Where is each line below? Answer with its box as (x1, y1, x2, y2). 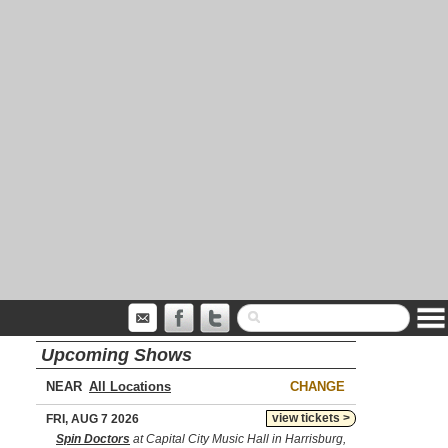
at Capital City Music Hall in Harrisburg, (130, 432, 346, 446)
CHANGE (290, 379, 345, 394)
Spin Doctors (56, 432, 130, 446)
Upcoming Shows (41, 345, 192, 365)
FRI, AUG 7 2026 (46, 412, 139, 426)
